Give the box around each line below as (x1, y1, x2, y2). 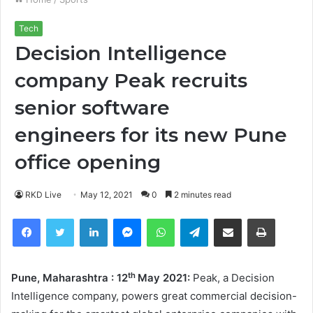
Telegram (208, 213, 248, 225)
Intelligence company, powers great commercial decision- (11, 289, 297, 303)
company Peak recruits (15, 68, 247, 93)
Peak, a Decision (190, 271, 275, 285)
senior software (15, 96, 170, 120)
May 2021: (138, 271, 190, 285)
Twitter (74, 213, 105, 225)
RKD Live (25, 189, 61, 201)
